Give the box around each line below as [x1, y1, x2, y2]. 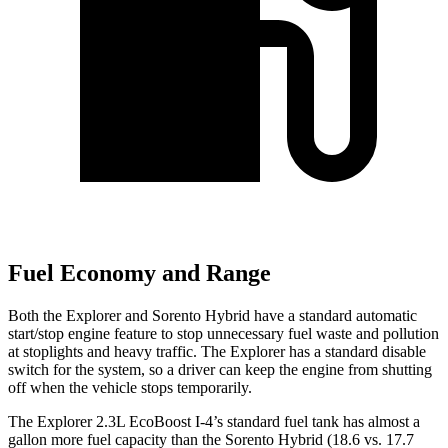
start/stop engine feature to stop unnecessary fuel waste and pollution [8, 324, 439, 342]
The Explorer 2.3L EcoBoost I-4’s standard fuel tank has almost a [8, 412, 420, 430]
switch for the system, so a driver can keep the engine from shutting [8, 360, 432, 378]
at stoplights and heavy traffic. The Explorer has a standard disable [8, 342, 426, 360]
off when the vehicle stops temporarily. [8, 378, 252, 396]
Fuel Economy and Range [8, 260, 271, 287]
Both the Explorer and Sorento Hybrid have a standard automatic [8, 306, 417, 324]
